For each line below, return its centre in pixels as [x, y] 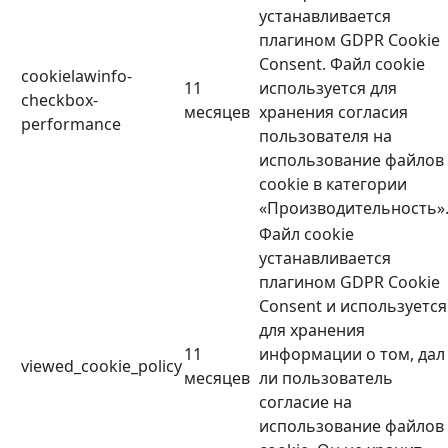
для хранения [312, 330]
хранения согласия [333, 112]
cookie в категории [333, 184]
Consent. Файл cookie [342, 64]
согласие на [305, 402]
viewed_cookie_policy [101, 366]
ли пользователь [326, 378]
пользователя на [325, 136]
